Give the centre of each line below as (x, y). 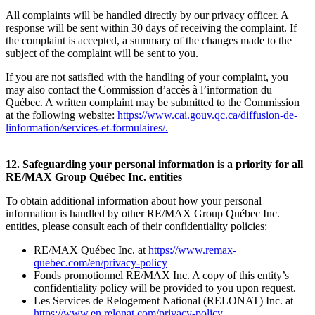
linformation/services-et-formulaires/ (85, 127)
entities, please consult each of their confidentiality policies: (136, 226)
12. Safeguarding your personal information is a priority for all (154, 164)
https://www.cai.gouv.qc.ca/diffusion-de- (207, 115)
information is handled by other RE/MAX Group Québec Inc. (143, 213)
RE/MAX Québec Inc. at (91, 250)
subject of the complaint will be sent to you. (102, 53)
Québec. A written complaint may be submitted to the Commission (153, 102)
